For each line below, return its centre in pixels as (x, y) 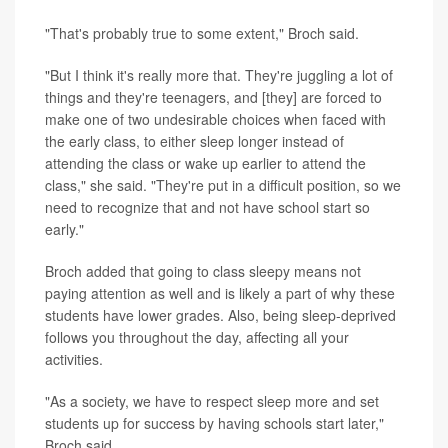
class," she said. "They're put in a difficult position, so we (223, 185)
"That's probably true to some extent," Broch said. (202, 33)
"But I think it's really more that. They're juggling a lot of (219, 75)
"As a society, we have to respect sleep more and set (212, 401)
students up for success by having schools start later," (214, 423)
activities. (74, 359)
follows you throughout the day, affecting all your (197, 337)
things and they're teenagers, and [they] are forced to (213, 97)
